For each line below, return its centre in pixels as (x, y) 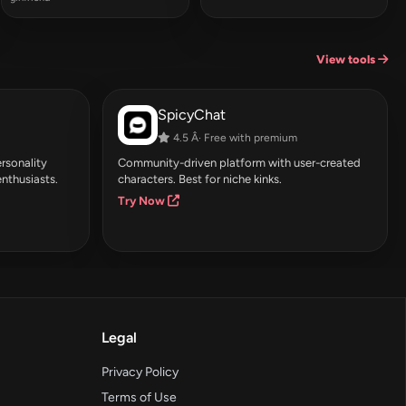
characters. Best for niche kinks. (199, 179)
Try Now (142, 200)
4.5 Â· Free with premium (233, 137)
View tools (347, 60)
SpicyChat (191, 114)
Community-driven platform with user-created (239, 162)
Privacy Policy (140, 372)
